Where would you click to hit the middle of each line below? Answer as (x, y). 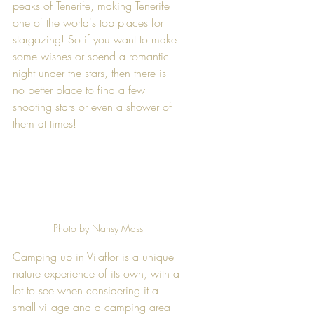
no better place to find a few (81, 89)
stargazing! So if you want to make (96, 39)
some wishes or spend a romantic (93, 56)
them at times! (46, 123)
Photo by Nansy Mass (98, 228)
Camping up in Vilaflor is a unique (95, 256)
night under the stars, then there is (91, 73)
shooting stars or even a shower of (94, 106)
